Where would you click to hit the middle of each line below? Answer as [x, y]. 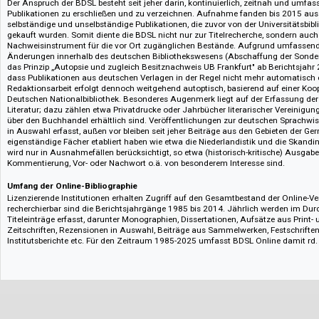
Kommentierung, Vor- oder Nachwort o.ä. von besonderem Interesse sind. [162, 252]
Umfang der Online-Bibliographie [80, 277]
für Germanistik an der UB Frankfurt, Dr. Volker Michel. [122, 36]
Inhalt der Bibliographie [59, 61]
